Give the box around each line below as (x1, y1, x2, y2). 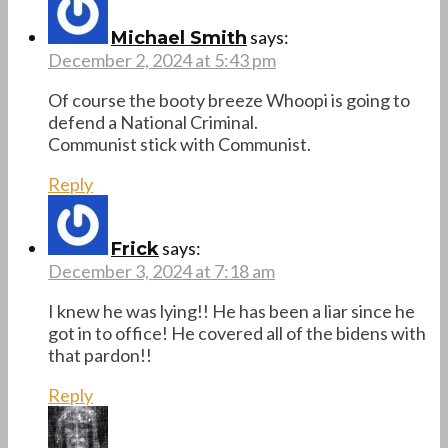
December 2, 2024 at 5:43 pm (48, 48, 276, 71)
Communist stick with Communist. (48, 132, 311, 155)
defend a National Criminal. (48, 110, 258, 133)
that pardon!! (48, 343, 152, 366)
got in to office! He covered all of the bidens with (48, 321, 426, 344)
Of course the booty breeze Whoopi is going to (48, 88, 410, 111)
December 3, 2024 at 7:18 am (48, 259, 275, 282)
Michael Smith (111, 26, 247, 49)
